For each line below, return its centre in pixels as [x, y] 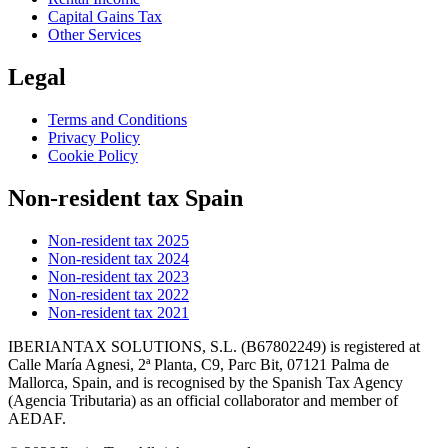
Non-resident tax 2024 [118, 258]
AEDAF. [37, 418]
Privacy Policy [94, 138]
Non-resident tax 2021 [118, 312]
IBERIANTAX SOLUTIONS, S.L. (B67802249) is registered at [214, 346]
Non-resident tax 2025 [118, 240]
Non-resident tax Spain [125, 198]
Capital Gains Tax [105, 17]
